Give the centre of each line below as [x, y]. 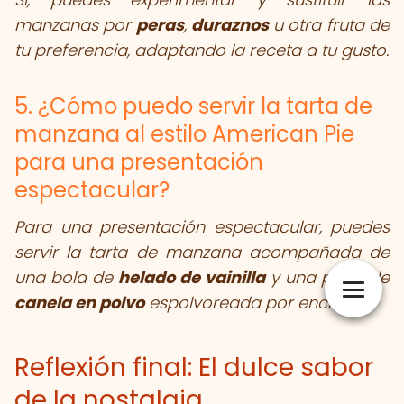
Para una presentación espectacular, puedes [202, 227]
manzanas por [75, 25]
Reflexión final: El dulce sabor [194, 367]
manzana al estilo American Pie [184, 134]
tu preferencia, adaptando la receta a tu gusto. [202, 50]
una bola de [66, 277]
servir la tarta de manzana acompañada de [202, 252]
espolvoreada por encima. [252, 303]
